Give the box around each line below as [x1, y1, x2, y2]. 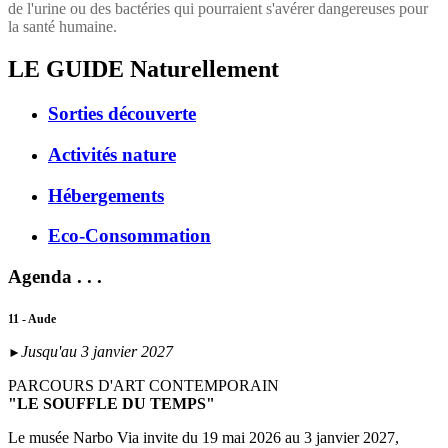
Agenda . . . [8, 265, 102, 287]
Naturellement [130, 56, 279, 83]
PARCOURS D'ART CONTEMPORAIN [8, 377, 279, 395]
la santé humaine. [8, 18, 117, 36]
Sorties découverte [48, 103, 196, 125]
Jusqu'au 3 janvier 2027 [21, 343, 173, 361]
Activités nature [48, 143, 176, 165]
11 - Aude [8, 312, 56, 327]
